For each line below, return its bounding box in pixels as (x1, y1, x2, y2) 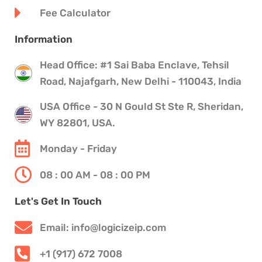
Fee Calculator (39, 7, 111, 19)
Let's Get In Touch (15, 195, 102, 207)
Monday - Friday (39, 143, 117, 154)
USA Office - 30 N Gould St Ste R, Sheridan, (39, 101, 243, 112)
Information (15, 33, 73, 45)
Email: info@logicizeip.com (39, 222, 166, 233)
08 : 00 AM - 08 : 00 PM (39, 169, 150, 181)
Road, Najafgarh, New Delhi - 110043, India (39, 75, 242, 87)
